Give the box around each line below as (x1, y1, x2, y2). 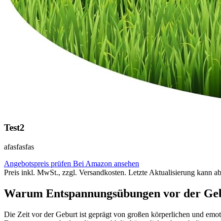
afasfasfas (4, 143, 34, 151)
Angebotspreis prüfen (4, 159, 73, 168)
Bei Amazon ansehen (73, 159, 139, 168)
